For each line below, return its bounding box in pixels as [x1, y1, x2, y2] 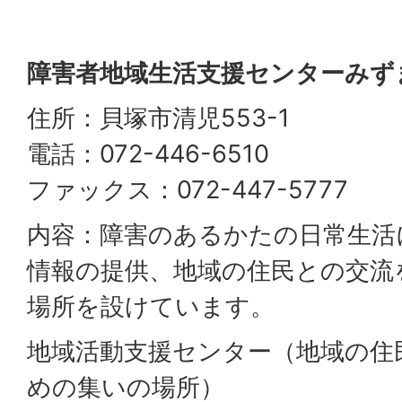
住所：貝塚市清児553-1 [27, 103, 290, 133]
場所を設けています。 [27, 292, 275, 321]
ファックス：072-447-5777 [27, 175, 348, 205]
